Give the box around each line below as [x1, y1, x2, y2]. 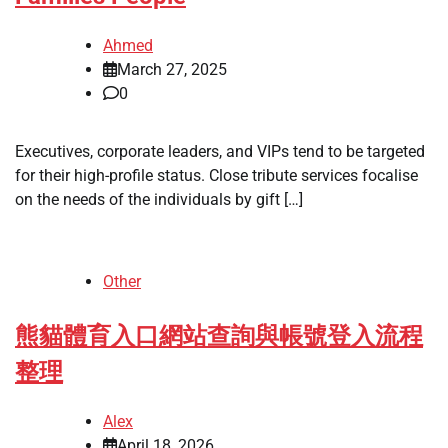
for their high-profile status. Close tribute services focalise [15, 165, 418, 185]
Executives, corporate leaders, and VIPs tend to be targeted [15, 141, 425, 161]
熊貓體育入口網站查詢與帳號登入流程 [15, 321, 423, 350]
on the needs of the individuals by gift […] [15, 189, 303, 209]
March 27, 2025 [117, 59, 227, 79]
